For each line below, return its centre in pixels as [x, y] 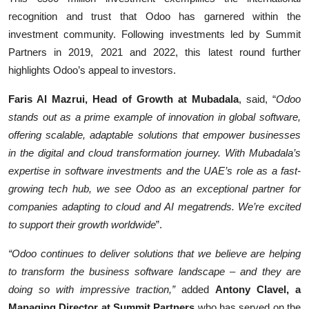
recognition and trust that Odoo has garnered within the [154, 16]
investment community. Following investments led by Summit [154, 34]
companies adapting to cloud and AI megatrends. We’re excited [154, 206]
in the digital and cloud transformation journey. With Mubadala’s [154, 152]
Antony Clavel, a [258, 289]
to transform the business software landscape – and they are [154, 271]
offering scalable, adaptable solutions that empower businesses [154, 134]
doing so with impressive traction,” [92, 289]
